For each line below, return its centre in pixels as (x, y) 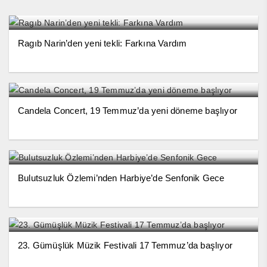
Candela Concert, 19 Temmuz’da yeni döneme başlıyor (128, 111)
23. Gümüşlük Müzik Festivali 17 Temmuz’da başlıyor (125, 245)
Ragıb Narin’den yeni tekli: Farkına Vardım (103, 43)
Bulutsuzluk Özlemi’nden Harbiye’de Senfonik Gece (121, 178)
